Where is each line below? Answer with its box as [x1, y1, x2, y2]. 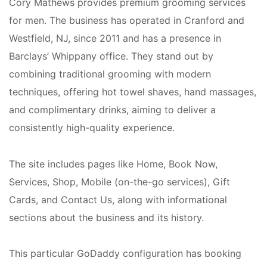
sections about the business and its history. [9, 211, 204, 223]
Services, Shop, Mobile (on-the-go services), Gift [9, 175, 230, 188]
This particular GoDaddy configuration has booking [9, 247, 241, 259]
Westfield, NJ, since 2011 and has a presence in [9, 32, 221, 45]
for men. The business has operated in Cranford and [9, 14, 244, 27]
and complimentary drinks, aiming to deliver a [9, 104, 216, 116]
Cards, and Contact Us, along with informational [9, 193, 227, 206]
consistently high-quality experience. [9, 122, 175, 134]
